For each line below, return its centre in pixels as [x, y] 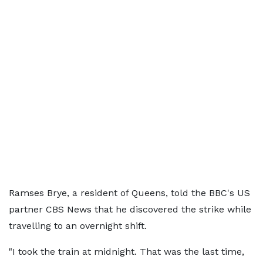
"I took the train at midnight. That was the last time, [127, 252]
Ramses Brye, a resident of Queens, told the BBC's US [129, 193]
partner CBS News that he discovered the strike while [130, 209]
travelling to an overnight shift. [78, 226]
